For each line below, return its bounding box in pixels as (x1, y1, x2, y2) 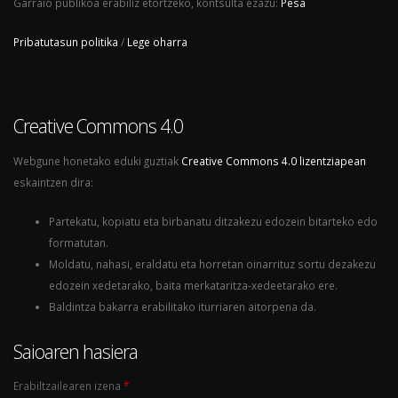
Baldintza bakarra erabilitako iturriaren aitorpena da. (49, 298, 316, 314)
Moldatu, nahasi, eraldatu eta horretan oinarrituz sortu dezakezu (49, 256, 376, 271)
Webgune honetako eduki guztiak (13, 153, 181, 168)
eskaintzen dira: (13, 174, 93, 189)
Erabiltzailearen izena (13, 378, 123, 393)
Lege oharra (127, 34, 187, 49)
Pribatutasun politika (13, 34, 118, 49)
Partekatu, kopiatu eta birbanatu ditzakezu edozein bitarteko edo (49, 213, 378, 228)
